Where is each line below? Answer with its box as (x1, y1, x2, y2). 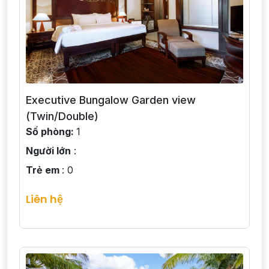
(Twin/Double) (26, 110, 98, 123)
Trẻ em (26, 164, 62, 177)
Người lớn (26, 145, 71, 157)
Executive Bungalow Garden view (26, 94, 196, 107)
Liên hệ (26, 192, 63, 207)
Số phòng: (26, 125, 76, 138)
